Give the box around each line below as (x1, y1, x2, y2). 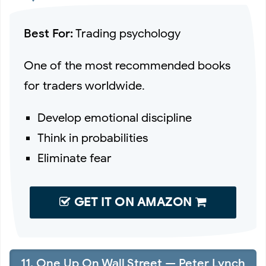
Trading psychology (73, 26, 180, 42)
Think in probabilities (37, 131, 148, 146)
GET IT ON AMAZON (71, 195, 195, 210)
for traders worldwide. (24, 78, 145, 94)
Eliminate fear (37, 151, 112, 166)
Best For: (24, 26, 73, 42)
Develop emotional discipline (37, 110, 192, 126)
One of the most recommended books (24, 58, 230, 74)
